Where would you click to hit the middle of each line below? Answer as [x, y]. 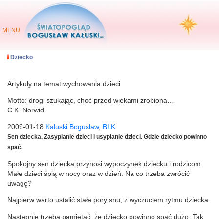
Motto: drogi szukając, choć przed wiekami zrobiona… [91, 100]
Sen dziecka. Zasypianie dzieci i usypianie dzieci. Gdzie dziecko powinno [107, 137]
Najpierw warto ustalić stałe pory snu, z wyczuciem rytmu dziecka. [109, 200]
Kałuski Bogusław [72, 127]
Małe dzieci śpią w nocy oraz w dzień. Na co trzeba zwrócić [99, 174]
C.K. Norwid [26, 110]
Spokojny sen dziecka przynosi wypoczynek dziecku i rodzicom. [105, 164]
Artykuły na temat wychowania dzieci [64, 84]
